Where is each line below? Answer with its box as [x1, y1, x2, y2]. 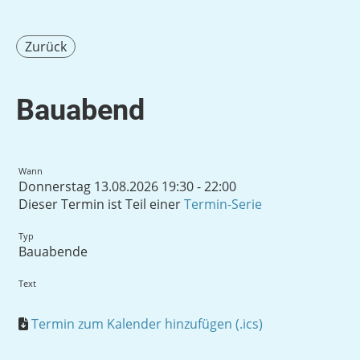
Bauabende [18, 243, 88, 260]
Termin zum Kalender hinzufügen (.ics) [31, 315, 263, 333]
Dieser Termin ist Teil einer [18, 195, 184, 213]
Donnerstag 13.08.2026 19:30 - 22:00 [18, 178, 236, 195]
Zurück [25, 38, 67, 55]
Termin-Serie [184, 195, 262, 213]
